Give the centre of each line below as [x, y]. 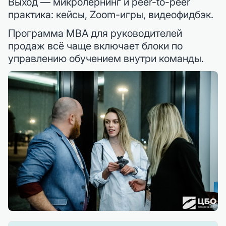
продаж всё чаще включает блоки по [95, 46]
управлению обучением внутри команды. [106, 58]
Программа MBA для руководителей [95, 33]
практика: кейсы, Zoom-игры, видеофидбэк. [111, 14]
